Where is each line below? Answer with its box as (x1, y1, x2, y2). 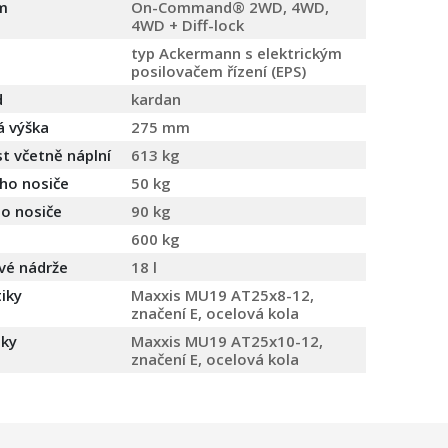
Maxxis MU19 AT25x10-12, (131, 331, 323, 352)
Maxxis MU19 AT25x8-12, (131, 285, 314, 306)
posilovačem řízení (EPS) (131, 61, 306, 82)
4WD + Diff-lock (131, 15, 244, 36)
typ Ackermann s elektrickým (131, 43, 342, 64)
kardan (131, 89, 181, 110)
